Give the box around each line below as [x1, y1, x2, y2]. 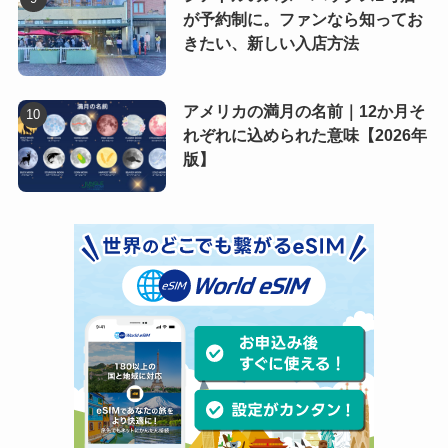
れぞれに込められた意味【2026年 [182, 127, 427, 145]
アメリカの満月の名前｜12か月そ [182, 103, 425, 121]
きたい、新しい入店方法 [182, 35, 359, 53]
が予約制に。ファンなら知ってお [182, 11, 423, 29]
